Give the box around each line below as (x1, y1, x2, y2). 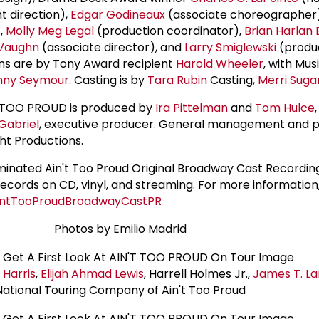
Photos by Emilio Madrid (54, 220, 187, 237)
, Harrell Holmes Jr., (144, 265, 253, 282)
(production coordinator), (94, 22, 244, 39)
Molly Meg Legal (6, 22, 94, 39)
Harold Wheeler (176, 55, 263, 72)
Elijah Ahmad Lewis (41, 265, 144, 282)
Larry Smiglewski (184, 38, 276, 56)
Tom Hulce (255, 99, 315, 116)
